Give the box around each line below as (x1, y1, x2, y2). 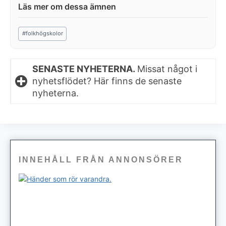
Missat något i (137, 63, 197, 74)
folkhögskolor (25, 30, 63, 37)
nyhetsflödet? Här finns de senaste (32, 75, 182, 86)
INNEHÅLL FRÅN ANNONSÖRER (19, 155, 183, 164)
